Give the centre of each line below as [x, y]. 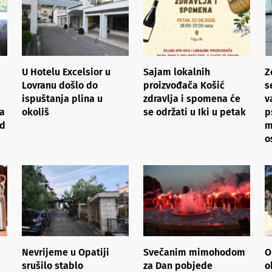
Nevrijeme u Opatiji [66, 252]
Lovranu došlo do [60, 85]
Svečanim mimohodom [194, 252]
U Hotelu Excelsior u [66, 72]
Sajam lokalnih [177, 72]
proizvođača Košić [184, 85]
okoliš [36, 112]
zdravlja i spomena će [192, 98]
